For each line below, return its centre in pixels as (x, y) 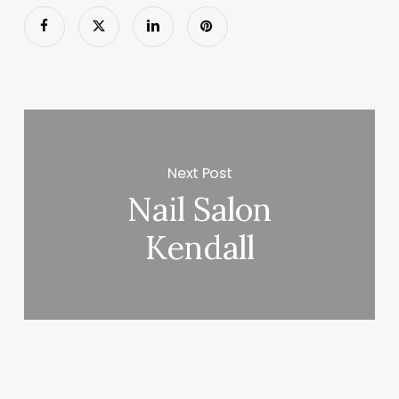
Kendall (199, 248)
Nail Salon (200, 210)
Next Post (200, 173)
